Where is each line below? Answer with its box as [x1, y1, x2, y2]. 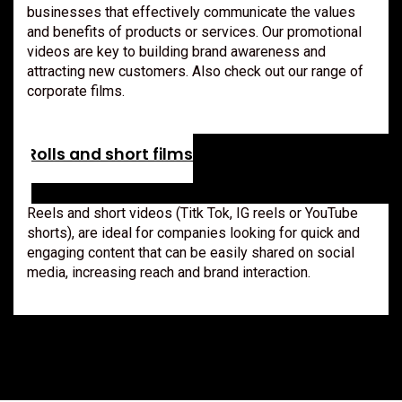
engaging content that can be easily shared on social [27, 243, 354, 261]
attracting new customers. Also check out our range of [27, 62, 363, 80]
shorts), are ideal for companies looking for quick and [27, 223, 360, 241]
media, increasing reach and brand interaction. [27, 263, 310, 281]
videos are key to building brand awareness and [27, 42, 326, 60]
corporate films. [27, 82, 125, 100]
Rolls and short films [27, 143, 193, 165]
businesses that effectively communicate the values [27, 3, 355, 21]
